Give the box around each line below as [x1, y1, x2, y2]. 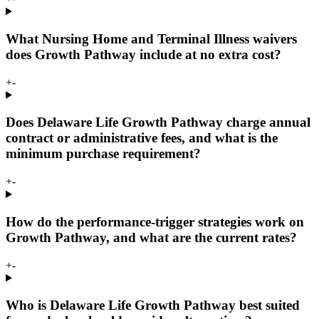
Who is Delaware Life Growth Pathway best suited [6, 298, 300, 313]
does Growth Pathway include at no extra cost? [6, 46, 281, 62]
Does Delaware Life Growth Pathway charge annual [6, 115, 310, 130]
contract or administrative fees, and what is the [6, 130, 278, 146]
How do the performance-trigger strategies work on [6, 214, 304, 229]
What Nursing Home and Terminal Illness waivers [6, 31, 297, 46]
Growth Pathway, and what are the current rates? [6, 229, 297, 245]
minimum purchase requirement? [6, 146, 201, 162]
